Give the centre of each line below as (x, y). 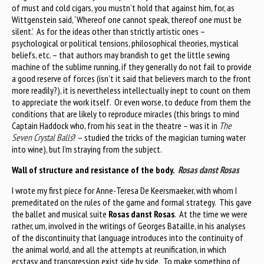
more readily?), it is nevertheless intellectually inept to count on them (131, 90)
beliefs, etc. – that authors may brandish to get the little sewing (121, 55)
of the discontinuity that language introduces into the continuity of (128, 238)
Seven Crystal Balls (42, 138)
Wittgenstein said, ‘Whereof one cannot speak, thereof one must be (127, 20)
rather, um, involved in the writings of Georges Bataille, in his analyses (129, 226)
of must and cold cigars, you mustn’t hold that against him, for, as (123, 8)
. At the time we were (211, 214)
